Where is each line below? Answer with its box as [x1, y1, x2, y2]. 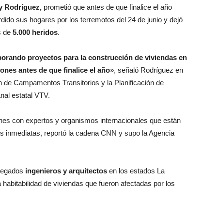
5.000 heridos [13, 28, 58, 36]
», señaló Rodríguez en [110, 66, 183, 74]
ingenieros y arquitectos [25, 167, 107, 175]
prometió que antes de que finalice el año [42, 3, 172, 11]
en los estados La [107, 167, 165, 175]
